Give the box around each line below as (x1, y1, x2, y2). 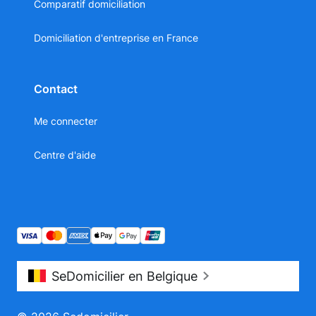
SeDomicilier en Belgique (51, 268, 197, 284)
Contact (34, 81, 78, 96)
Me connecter (34, 114, 97, 127)
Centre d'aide (34, 148, 96, 161)
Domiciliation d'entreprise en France (34, 31, 198, 44)
